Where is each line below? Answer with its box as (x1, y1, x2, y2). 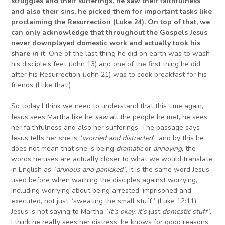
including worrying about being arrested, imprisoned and (11, 186, 192, 196)
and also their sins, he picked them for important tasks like (11, 7, 212, 17)
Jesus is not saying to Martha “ (11, 207, 109, 217)
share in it (11, 49, 46, 59)
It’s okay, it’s (108, 207, 149, 217)
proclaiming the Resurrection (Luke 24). (11, 17, 148, 27)
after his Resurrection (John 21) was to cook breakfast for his (11, 70, 207, 80)
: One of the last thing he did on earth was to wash (45, 49, 210, 59)
